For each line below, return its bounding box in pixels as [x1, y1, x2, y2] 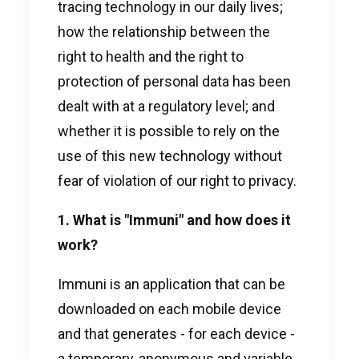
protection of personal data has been [58, 73, 291, 90]
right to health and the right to [58, 48, 244, 65]
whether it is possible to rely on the [58, 123, 280, 139]
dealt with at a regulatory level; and [58, 98, 275, 115]
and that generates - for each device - [58, 325, 295, 342]
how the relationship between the [58, 23, 270, 40]
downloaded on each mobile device [58, 301, 281, 317]
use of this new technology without [58, 147, 282, 164]
